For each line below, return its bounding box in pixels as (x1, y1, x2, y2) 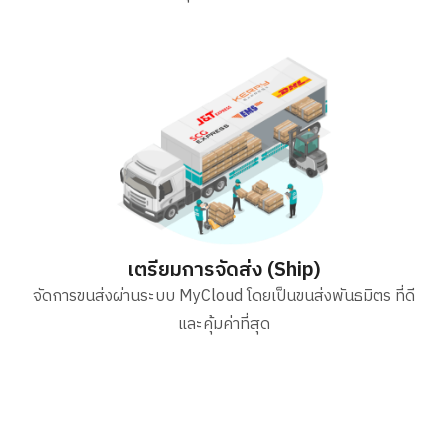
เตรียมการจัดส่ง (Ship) (127, 254, 321, 288)
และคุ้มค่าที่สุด (178, 311, 270, 339)
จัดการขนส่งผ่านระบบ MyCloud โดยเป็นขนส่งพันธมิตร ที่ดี (33, 283, 415, 311)
